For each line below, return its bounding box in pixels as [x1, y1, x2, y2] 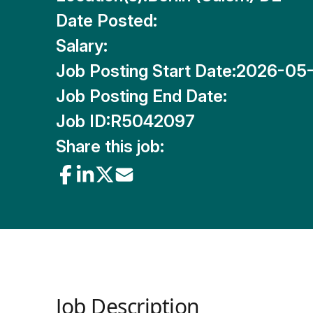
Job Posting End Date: [56, 86, 227, 106]
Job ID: [56, 111, 110, 131]
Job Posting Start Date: [56, 61, 236, 81]
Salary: [56, 36, 108, 56]
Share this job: [56, 136, 164, 156]
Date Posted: [56, 10, 157, 31]
